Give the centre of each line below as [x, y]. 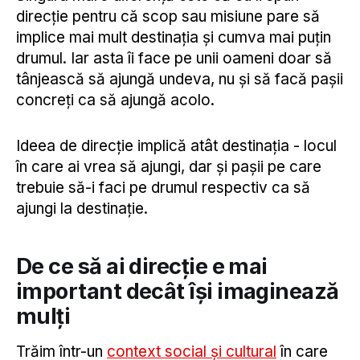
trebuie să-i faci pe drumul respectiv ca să [163, 187]
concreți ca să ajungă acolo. [115, 100]
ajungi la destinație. [82, 208]
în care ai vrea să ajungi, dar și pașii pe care [169, 166]
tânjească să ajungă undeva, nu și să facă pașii [180, 80]
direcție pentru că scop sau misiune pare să [168, 17]
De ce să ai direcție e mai [142, 267]
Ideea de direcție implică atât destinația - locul [176, 145]
